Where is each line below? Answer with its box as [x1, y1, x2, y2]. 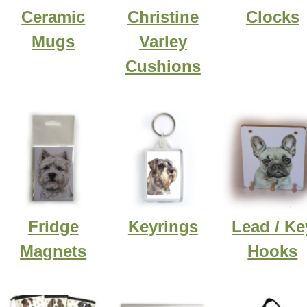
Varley [138, 32, 187, 51]
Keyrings [127, 217, 198, 236]
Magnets [20, 241, 87, 260]
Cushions [125, 56, 201, 75]
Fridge [27, 217, 79, 236]
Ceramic [21, 7, 86, 26]
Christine [127, 7, 199, 26]
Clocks [245, 7, 299, 26]
